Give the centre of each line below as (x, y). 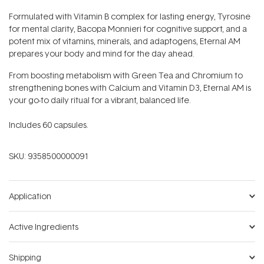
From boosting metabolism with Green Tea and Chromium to (126, 75)
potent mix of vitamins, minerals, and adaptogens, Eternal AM (125, 41)
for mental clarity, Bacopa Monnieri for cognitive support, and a (128, 29)
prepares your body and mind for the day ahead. (102, 54)
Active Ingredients (44, 227)
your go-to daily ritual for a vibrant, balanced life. (100, 100)
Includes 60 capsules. (49, 125)
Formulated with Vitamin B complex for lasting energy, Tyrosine (130, 16)
